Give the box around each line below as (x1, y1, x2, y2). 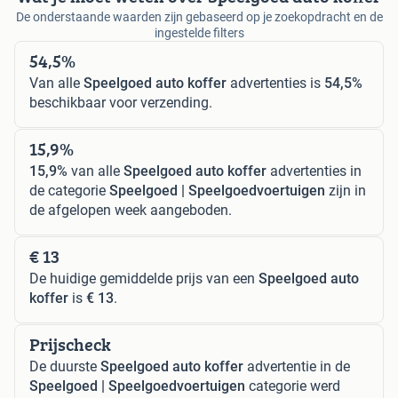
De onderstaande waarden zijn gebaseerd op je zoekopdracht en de (15, 10, 383, 25)
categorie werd (245, 378, 340, 395)
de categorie (29, 182, 109, 200)
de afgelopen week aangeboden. (29, 202, 232, 219)
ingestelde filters (154, 26, 244, 41)
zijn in (325, 182, 366, 200)
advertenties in (267, 163, 362, 180)
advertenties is (227, 75, 324, 92)
